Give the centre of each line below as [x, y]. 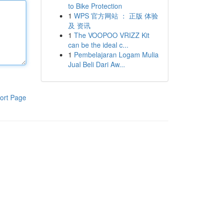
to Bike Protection [95, 6]
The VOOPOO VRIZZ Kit [111, 35]
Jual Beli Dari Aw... [96, 64]
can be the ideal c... [98, 45]
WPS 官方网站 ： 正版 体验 [116, 16]
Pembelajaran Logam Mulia [116, 54]
